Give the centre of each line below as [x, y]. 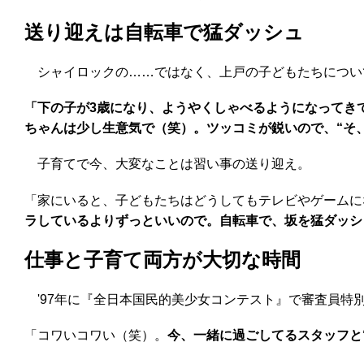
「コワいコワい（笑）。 [96, 336]
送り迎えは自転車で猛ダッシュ [164, 32]
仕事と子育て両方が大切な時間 [162, 259]
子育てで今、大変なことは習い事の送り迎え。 [167, 164]
